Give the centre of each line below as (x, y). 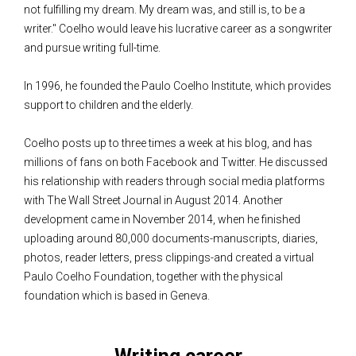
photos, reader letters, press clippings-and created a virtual (169, 258)
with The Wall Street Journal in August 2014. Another (153, 201)
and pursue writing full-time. (92, 48)
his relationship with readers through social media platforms (174, 182)
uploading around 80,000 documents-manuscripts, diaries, (171, 239)
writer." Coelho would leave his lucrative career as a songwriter (178, 29)
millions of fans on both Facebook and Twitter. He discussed (176, 163)
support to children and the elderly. (108, 105)
